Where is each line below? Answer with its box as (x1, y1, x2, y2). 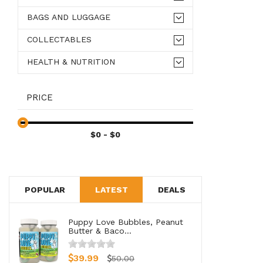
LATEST (95, 184, 128, 194)
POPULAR (24, 184, 65, 194)
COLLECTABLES (27, 34, 92, 44)
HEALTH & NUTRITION (27, 56, 115, 66)
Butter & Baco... (68, 225, 131, 235)
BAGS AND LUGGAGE (27, 12, 110, 22)
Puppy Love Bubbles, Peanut (68, 217, 183, 227)
